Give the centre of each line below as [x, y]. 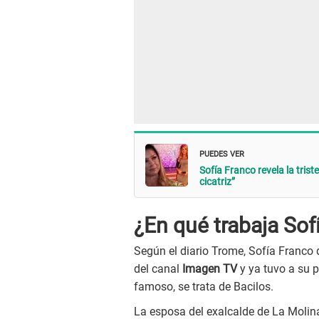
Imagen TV [210, 269]
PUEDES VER [222, 152]
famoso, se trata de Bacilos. [204, 287]
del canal [158, 269]
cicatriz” [217, 181]
